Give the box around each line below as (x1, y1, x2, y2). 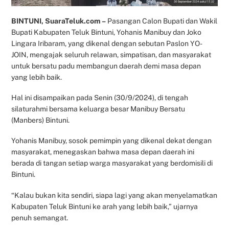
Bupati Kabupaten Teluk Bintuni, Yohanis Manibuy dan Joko (11, 28, 202, 36)
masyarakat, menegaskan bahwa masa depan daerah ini (11, 148, 195, 156)
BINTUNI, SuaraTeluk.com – (11, 16, 106, 25)
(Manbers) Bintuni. (11, 116, 70, 125)
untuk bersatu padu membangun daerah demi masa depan (11, 61, 201, 70)
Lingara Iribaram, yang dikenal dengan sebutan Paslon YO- (11, 39, 203, 48)
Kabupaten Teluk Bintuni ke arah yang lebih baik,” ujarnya (11, 202, 198, 211)
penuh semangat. (11, 213, 68, 222)
